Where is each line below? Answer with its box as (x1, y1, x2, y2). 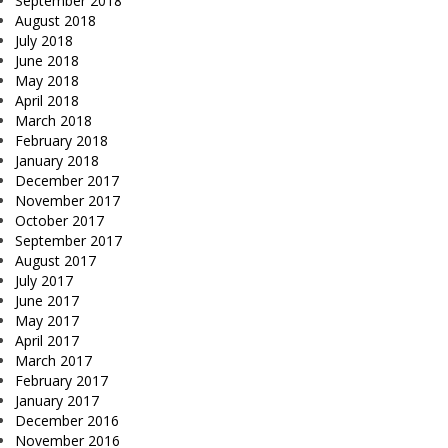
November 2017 (15, 191, 120, 211)
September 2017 (15, 231, 122, 251)
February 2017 (15, 371, 108, 391)
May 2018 (15, 71, 79, 91)
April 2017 (15, 331, 79, 351)
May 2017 (15, 311, 79, 331)
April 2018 (15, 91, 79, 111)
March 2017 (15, 351, 92, 371)
